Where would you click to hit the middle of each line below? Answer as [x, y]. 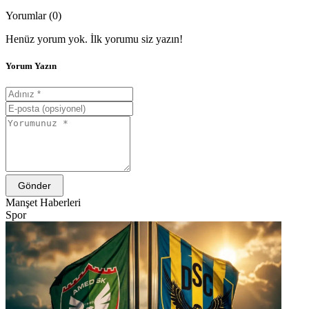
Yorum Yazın [31, 66]
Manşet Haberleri [43, 203]
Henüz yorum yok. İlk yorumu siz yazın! [94, 39]
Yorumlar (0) [33, 15]
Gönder [34, 186]
